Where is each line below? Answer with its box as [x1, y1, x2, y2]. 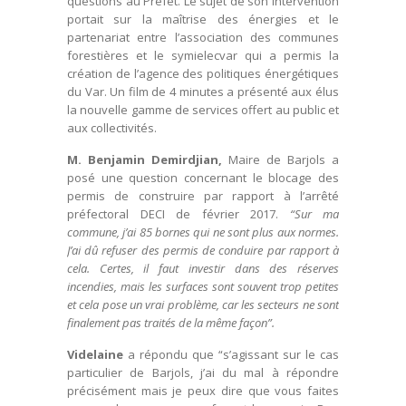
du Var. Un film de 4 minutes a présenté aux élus [67, 83, 339, 101]
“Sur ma [289, 206, 339, 223]
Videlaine [67, 346, 123, 363]
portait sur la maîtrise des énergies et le [67, 11, 339, 28]
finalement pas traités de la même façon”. [67, 314, 277, 332]
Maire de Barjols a [228, 151, 339, 169]
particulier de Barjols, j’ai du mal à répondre [67, 364, 339, 382]
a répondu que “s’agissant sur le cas [123, 346, 339, 363]
